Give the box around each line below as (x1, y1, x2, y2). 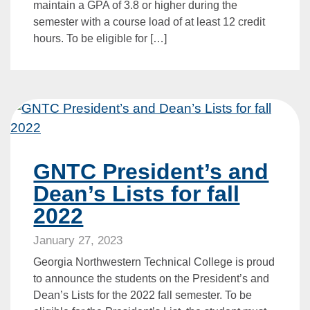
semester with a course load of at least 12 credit (33, 15, 266, 28)
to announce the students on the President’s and (33, 273, 270, 285)
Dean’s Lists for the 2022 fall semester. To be (33, 289, 253, 302)
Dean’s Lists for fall (33, 181, 240, 207)
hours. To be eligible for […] (33, 32, 167, 44)
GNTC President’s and (33, 159, 269, 185)
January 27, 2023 (33, 234, 123, 248)
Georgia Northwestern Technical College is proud (33, 256, 275, 268)
